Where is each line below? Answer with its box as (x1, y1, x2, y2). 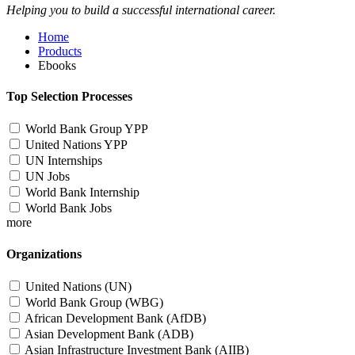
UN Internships (25, 154, 102, 168)
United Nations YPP (25, 138, 128, 152)
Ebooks (38, 58, 76, 72)
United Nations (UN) (25, 279, 132, 293)
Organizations (6, 246, 82, 261)
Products (38, 44, 82, 58)
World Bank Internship (25, 185, 139, 200)
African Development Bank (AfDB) (25, 311, 206, 325)
